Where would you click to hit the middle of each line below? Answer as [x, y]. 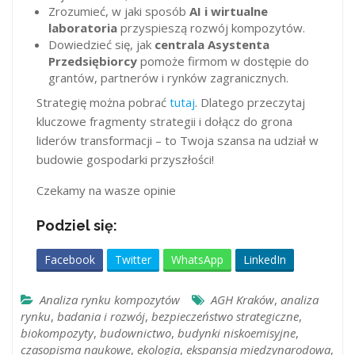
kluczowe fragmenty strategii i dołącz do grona [164, 121]
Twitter [133, 259]
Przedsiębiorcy [93, 61]
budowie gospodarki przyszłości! [125, 159]
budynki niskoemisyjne [237, 332]
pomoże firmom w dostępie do [223, 61]
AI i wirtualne [229, 11]
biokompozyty [57, 332]
